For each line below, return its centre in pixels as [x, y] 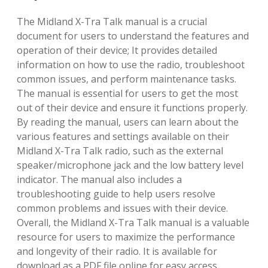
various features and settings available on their [123, 136]
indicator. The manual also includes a [99, 179]
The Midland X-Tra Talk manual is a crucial [112, 21]
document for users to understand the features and [133, 36]
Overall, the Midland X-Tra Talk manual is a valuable [133, 222]
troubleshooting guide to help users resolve [116, 194]
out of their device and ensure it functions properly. [132, 107]
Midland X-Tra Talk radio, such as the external [120, 150]
